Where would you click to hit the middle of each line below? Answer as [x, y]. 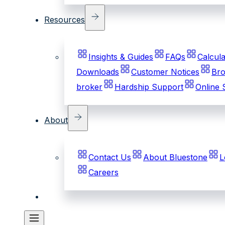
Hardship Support [149, 87]
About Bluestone [175, 157]
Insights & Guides [121, 57]
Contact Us [110, 157]
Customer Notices [165, 72]
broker [89, 87]
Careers [103, 172]
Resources [65, 19]
